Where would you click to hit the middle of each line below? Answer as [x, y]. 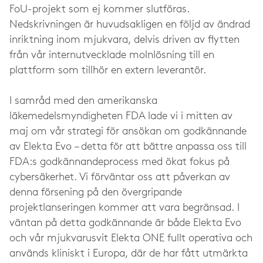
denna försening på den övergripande [96, 193]
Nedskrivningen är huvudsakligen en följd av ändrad [130, 25]
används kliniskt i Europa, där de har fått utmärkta [129, 254]
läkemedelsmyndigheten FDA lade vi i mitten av [121, 117]
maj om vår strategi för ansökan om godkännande [128, 132]
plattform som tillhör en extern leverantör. [108, 71]
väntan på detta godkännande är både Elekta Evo [125, 223]
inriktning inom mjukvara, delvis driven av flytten [124, 40]
